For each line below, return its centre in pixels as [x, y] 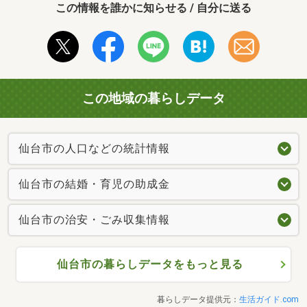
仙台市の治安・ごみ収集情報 [94, 220]
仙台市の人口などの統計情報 [94, 149]
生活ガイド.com [269, 300]
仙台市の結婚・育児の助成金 [94, 184]
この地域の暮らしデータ [153, 98]
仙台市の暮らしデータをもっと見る [150, 265]
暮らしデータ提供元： [198, 300]
